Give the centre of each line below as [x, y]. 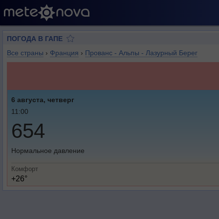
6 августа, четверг [43, 100]
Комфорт [25, 169]
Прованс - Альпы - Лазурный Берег [141, 53]
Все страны [25, 53]
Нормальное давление [48, 151]
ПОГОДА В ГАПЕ [35, 39]
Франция [64, 53]
